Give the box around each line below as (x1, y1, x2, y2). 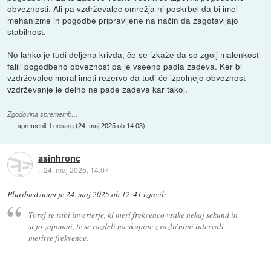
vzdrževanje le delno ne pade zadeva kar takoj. (7, 82, 188, 95)
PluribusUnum (7, 188, 57, 200)
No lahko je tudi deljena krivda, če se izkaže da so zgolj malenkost (7, 48, 260, 60)
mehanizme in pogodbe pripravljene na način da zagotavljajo (7, 13, 239, 26)
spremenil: (18, 120, 50, 131)
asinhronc (38, 151, 80, 165)
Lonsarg (50, 120, 74, 131)
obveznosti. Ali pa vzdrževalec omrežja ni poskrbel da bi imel (7, 2, 238, 15)
